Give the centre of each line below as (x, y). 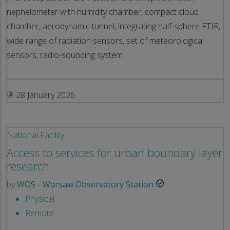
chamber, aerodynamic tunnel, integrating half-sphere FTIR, (113, 26)
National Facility (35, 135)
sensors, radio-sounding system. (69, 55)
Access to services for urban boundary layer (114, 152)
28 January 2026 (44, 95)
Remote (40, 213)
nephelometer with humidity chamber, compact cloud (103, 12)
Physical (40, 198)
